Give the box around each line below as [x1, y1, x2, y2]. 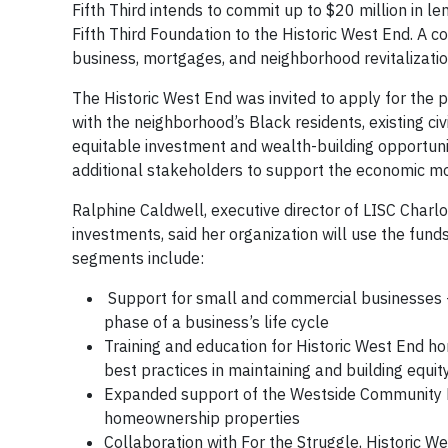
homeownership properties [104, 408, 304, 428]
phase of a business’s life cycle [104, 312, 329, 332]
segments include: [72, 248, 204, 268]
